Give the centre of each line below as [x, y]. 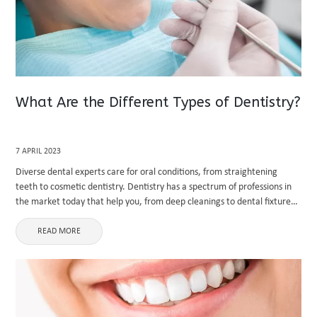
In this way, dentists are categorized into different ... [120, 217]
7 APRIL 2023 [39, 151]
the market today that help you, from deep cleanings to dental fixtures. [157, 202]
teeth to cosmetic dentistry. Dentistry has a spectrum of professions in [154, 187]
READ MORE [59, 231]
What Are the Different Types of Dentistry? [158, 102]
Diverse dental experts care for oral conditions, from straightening [147, 172]
